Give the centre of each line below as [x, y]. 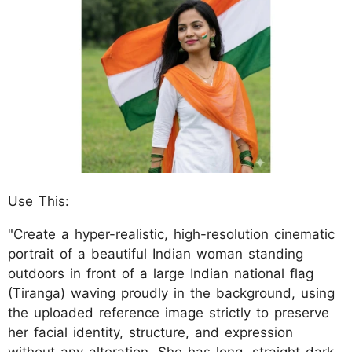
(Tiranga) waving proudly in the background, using [171, 293]
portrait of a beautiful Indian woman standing [156, 253]
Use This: [38, 201]
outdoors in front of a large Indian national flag [161, 273]
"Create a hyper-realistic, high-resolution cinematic [171, 234]
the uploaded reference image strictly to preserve [169, 312]
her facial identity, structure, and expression [150, 332]
